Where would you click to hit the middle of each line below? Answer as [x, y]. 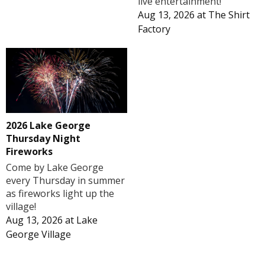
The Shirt [229, 14]
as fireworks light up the [60, 193]
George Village [38, 234]
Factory [154, 29]
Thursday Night [43, 138]
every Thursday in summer [65, 180]
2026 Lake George [48, 125]
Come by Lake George [55, 167]
